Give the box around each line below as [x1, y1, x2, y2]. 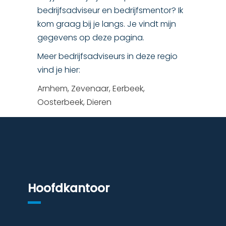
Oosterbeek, [37, 96, 87, 108]
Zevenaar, [71, 83, 112, 94]
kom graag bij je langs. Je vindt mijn [37, 18, 176, 30]
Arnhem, [37, 83, 71, 94]
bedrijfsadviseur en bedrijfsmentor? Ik [37, 5, 183, 16]
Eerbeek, [112, 83, 145, 94]
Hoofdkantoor [28, 180, 109, 196]
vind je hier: [37, 64, 80, 76]
